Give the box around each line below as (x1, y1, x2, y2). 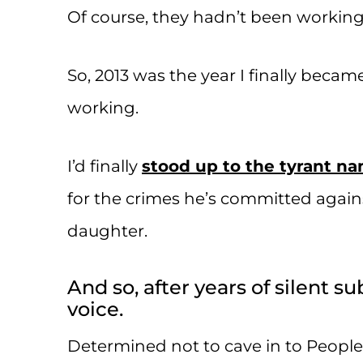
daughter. (67, 220, 147, 241)
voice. (67, 297, 123, 321)
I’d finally (67, 156, 142, 176)
